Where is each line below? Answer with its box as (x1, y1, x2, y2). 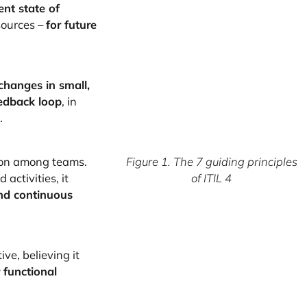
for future (46, 16, 97, 32)
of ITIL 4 (191, 171, 232, 186)
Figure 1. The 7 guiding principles (125, 154, 297, 169)
